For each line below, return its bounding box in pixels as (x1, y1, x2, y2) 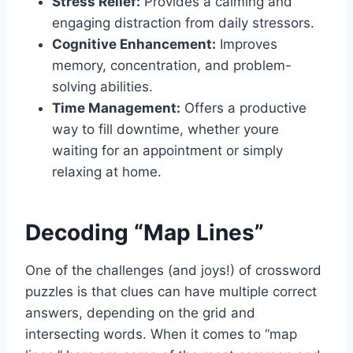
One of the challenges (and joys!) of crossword (25, 262, 321, 279)
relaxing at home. (52, 164, 162, 180)
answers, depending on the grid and (25, 305, 255, 321)
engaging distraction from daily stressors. (52, 15, 314, 32)
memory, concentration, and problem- (52, 58, 292, 74)
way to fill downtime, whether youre (52, 121, 279, 138)
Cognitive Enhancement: (52, 36, 216, 53)
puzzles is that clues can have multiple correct (25, 284, 317, 300)
